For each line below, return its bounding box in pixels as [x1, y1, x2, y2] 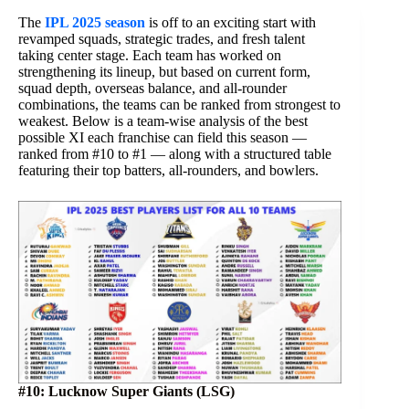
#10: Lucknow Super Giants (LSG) [18, 383, 235, 399]
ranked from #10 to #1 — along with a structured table [18, 146, 331, 162]
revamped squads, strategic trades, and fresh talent [18, 31, 305, 47]
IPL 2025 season [45, 15, 145, 30]
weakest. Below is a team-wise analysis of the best [18, 113, 308, 129]
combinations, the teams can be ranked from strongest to [18, 97, 341, 112]
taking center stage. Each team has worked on [18, 47, 281, 63]
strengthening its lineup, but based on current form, [18, 64, 310, 79]
